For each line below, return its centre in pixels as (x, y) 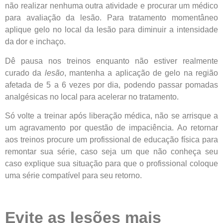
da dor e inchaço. (35, 42)
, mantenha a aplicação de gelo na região (141, 73)
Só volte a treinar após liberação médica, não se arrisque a (111, 115)
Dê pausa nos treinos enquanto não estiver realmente (111, 61)
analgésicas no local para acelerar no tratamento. (92, 97)
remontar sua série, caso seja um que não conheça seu (111, 151)
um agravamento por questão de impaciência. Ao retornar (111, 127)
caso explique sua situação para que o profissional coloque (111, 163)
